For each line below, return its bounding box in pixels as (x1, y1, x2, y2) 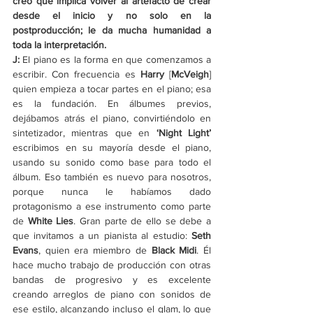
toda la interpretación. (13, 39, 106, 51)
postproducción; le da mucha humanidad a (13, 24, 211, 36)
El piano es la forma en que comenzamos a (20, 54, 211, 66)
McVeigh (171, 68, 210, 80)
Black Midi (151, 245, 197, 256)
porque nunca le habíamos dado (13, 186, 211, 198)
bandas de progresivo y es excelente (13, 274, 211, 286)
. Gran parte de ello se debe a (73, 215, 212, 227)
